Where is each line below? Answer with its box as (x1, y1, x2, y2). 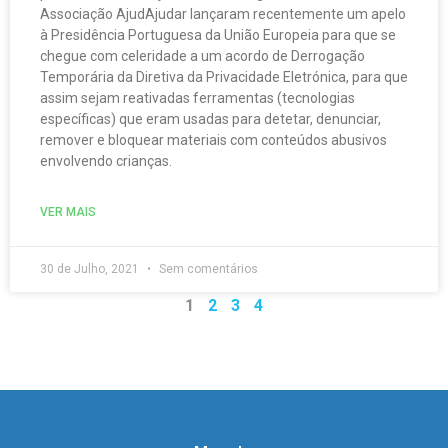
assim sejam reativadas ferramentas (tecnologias (40, 90, 355, 106)
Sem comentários (156, 262, 258, 276)
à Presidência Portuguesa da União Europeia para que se (40, 27, 396, 43)
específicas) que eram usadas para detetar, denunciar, (40, 111, 381, 127)
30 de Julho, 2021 (40, 262, 142, 276)
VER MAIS (40, 205, 96, 219)
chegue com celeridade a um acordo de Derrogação (40, 48, 365, 64)
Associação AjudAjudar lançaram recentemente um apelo (40, 6, 406, 22)
